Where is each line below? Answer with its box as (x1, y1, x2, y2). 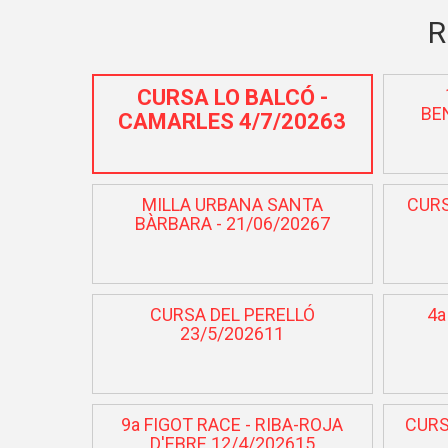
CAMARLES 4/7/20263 (118, 108, 347, 134)
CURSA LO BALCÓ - (136, 84, 328, 110)
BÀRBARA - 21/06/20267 (134, 212, 330, 234)
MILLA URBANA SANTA (141, 193, 323, 215)
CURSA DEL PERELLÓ (149, 303, 315, 325)
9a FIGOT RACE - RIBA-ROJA (121, 413, 344, 435)
